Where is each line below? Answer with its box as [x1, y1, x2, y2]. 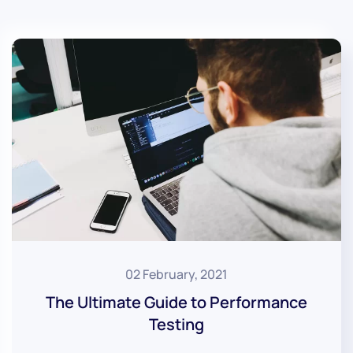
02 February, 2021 [125, 265, 228, 283]
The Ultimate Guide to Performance [46, 291, 307, 313]
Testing [149, 313, 204, 335]
